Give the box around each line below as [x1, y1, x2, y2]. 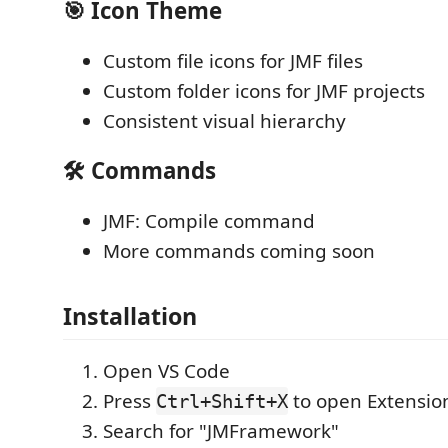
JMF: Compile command [103, 207, 315, 234]
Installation [63, 300, 197, 332]
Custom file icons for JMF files [103, 47, 363, 74]
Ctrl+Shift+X [156, 390, 288, 412]
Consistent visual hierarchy [103, 107, 346, 134]
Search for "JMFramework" [103, 418, 339, 444]
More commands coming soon [103, 237, 375, 264]
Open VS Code [103, 358, 230, 384]
